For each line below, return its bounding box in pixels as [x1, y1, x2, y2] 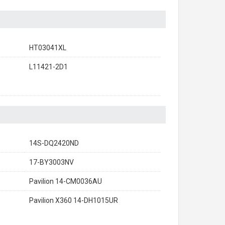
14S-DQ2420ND [29, 139, 79, 147]
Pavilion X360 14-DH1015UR [29, 196, 118, 204]
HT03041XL [29, 44, 66, 52]
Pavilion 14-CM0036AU [29, 177, 102, 185]
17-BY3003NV [29, 158, 74, 166]
